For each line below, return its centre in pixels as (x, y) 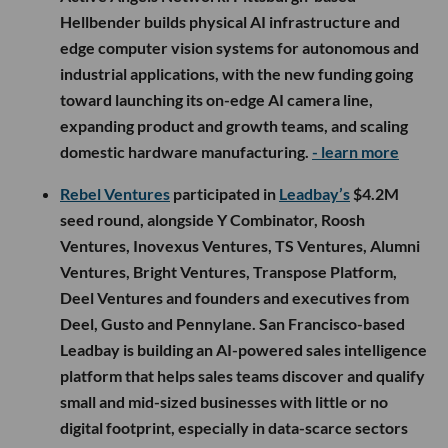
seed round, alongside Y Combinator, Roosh (212, 219)
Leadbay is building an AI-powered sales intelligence (243, 349)
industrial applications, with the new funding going (236, 73)
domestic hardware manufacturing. (186, 151)
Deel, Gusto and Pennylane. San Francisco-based (232, 323)
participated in (224, 193)
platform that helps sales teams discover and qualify (242, 375)
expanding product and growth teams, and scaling (234, 125)
